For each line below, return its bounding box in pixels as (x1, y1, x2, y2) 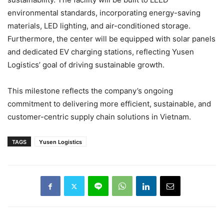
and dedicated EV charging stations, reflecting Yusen (7, 47, 194, 57)
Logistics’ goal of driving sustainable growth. (7, 60, 164, 70)
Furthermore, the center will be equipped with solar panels (7, 34, 215, 44)
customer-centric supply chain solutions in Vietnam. (7, 112, 191, 122)
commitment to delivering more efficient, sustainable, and (7, 99, 211, 109)
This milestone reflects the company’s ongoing (7, 86, 173, 96)
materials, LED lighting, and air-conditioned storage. (7, 21, 190, 31)
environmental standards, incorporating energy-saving (7, 8, 200, 18)
